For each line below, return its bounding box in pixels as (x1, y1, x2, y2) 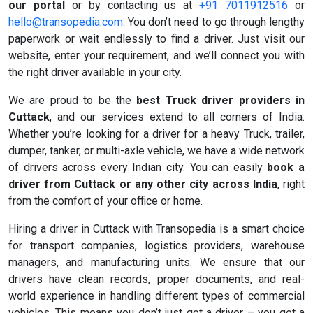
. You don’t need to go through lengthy (123, 15, 305, 29)
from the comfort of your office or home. (8, 194, 203, 208)
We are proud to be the (8, 94, 137, 108)
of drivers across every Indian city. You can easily (8, 161, 268, 175)
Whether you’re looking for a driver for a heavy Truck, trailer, (8, 127, 305, 141)
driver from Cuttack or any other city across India (8, 177, 277, 191)
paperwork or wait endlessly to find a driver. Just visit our (8, 32, 305, 46)
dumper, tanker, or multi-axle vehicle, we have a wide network (8, 144, 305, 158)
